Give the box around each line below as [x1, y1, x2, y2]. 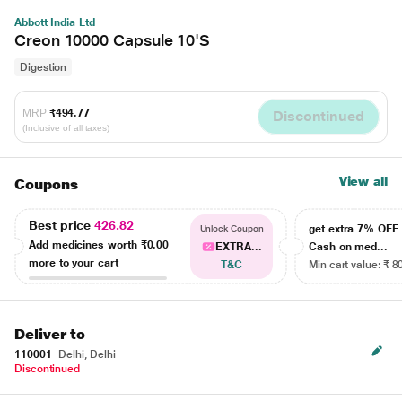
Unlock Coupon [199, 223, 264, 233]
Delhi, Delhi [56, 348, 116, 361]
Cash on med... [309, 240, 389, 253]
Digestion [20, 61, 67, 74]
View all [338, 174, 388, 188]
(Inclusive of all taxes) [22, 122, 110, 133]
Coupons [14, 176, 78, 193]
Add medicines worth [29, 238, 141, 251]
